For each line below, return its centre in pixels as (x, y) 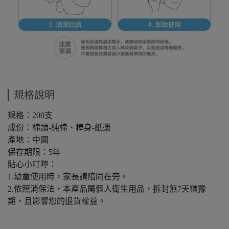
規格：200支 (30, 115)
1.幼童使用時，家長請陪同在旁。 (68, 177)
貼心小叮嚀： (32, 164)
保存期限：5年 (34, 152)
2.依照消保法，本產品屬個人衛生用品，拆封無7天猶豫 (107, 189)
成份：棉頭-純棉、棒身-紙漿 (59, 128)
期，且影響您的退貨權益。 (57, 201)
